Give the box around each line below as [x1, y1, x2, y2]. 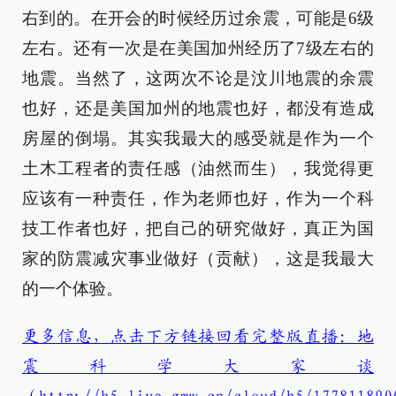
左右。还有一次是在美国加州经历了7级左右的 [22, 39, 374, 57]
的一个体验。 [22, 279, 123, 298]
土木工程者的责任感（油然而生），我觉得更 [22, 159, 374, 178]
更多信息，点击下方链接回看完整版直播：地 [22, 328, 374, 345]
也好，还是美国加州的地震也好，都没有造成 [22, 99, 374, 118]
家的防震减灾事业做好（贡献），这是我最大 [22, 249, 374, 268]
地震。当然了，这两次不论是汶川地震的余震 [22, 69, 374, 88]
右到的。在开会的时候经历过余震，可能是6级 [22, 9, 374, 27]
